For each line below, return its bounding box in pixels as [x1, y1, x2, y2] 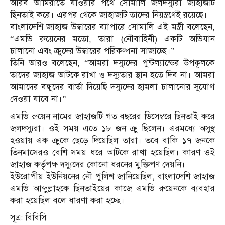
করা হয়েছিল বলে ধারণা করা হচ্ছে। [10, 195, 125, 206]
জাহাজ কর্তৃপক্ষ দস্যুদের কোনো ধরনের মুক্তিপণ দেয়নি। [10, 159, 185, 170]
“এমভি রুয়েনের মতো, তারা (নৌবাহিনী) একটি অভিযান [10, 34, 215, 45]
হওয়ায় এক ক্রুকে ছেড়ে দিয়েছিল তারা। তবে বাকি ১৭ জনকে [10, 135, 215, 146]
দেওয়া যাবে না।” [10, 94, 66, 105]
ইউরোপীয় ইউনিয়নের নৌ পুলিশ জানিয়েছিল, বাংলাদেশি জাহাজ [10, 171, 215, 182]
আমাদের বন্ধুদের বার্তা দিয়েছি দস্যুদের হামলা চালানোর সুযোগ [10, 82, 215, 93]
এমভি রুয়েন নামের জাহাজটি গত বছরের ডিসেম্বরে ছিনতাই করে [10, 111, 215, 122]
